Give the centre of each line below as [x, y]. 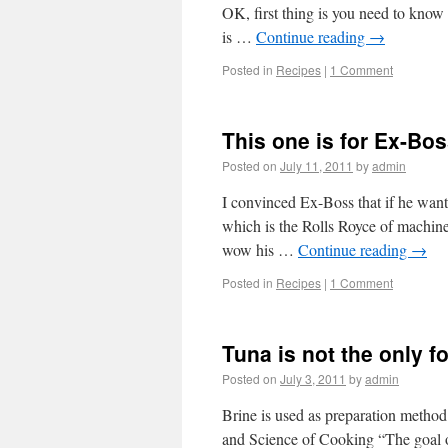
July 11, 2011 [316, 165]
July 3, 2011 [313, 378]
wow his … [260, 249]
